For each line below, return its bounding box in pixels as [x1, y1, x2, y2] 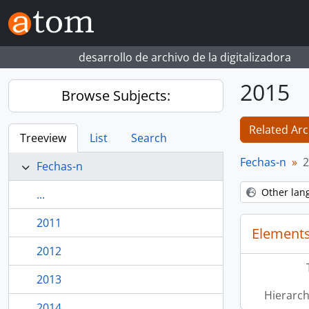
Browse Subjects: [61, 86, 170, 105]
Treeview [20, 130, 66, 146]
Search [131, 130, 167, 146]
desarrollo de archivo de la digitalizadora [79, 50, 291, 65]
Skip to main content [6, 3, 101, 17]
